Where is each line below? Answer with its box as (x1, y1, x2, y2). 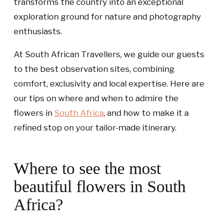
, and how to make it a (104, 108, 189, 118)
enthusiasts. (14, 26, 62, 36)
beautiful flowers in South (14, 177, 186, 196)
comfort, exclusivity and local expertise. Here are (14, 79, 204, 88)
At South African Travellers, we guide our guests (14, 49, 204, 59)
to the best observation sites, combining (14, 64, 175, 74)
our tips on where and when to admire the (14, 93, 178, 103)
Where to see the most (14, 159, 161, 177)
